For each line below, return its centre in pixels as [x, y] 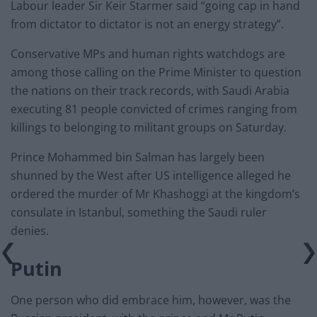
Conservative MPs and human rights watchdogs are [148, 54]
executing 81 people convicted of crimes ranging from [154, 109]
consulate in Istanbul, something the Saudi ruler [139, 212]
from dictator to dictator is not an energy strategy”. [147, 24]
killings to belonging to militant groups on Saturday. [149, 127]
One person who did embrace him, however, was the [151, 300]
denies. [30, 231]
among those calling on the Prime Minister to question [156, 72]
